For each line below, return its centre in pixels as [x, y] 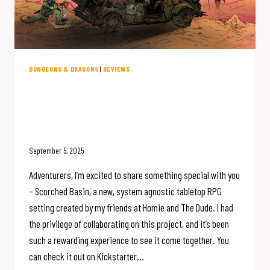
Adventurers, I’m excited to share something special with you [134, 175]
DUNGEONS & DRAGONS [64, 68]
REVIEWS [116, 68]
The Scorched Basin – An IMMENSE [135, 91]
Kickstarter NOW [80, 127]
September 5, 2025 [56, 151]
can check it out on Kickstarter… [86, 256]
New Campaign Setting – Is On [121, 109]
